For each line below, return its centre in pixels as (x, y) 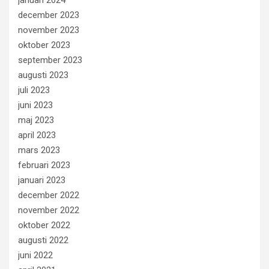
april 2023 (37, 135)
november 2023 (49, 30)
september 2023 (50, 60)
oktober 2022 (44, 225)
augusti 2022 (43, 240)
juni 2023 (35, 105)
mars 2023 (39, 150)
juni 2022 (35, 255)
